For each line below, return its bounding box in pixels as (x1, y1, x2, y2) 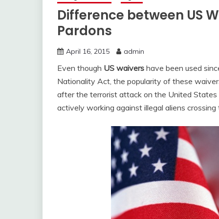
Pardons (57, 22, 112, 40)
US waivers (104, 63, 144, 73)
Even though (57, 63, 104, 73)
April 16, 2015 (66, 47, 109, 56)
